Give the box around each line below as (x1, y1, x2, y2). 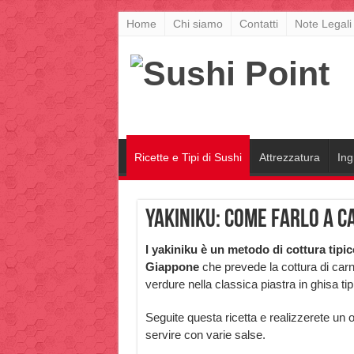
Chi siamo (172, 17, 223, 30)
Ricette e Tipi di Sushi (134, 151, 242, 164)
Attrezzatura (258, 151, 320, 164)
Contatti (239, 17, 278, 30)
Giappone (145, 260, 199, 273)
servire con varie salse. (145, 328, 265, 341)
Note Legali (294, 17, 352, 30)
